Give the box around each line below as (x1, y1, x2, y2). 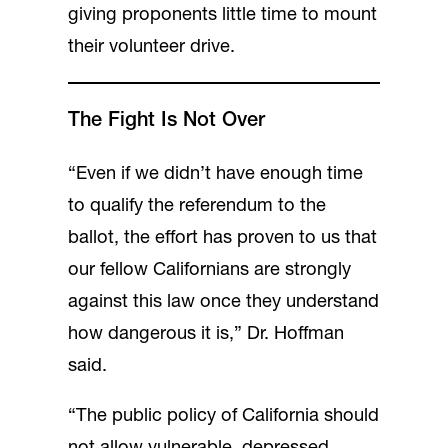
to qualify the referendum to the (68, 197, 326, 216)
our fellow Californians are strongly (68, 261, 351, 280)
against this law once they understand (68, 293, 379, 312)
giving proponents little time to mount (68, 5, 377, 25)
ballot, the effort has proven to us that (68, 229, 377, 248)
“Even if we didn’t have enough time (68, 165, 363, 184)
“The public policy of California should (68, 407, 379, 427)
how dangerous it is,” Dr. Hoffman (68, 325, 344, 344)
